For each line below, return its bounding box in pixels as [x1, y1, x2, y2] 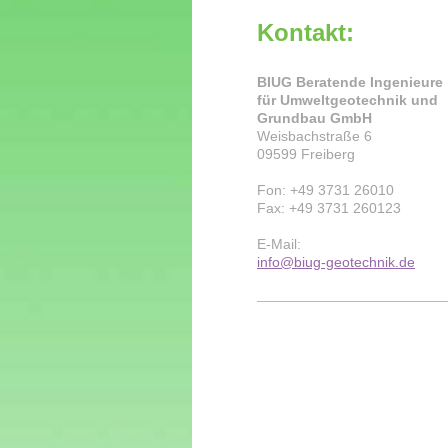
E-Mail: [257, 236, 301, 253]
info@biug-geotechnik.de [257, 254, 415, 271]
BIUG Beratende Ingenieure [257, 74, 443, 91]
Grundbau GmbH [257, 110, 372, 127]
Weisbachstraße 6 [257, 128, 372, 145]
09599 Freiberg [257, 146, 355, 163]
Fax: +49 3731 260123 [257, 200, 401, 217]
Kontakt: [257, 19, 354, 47]
